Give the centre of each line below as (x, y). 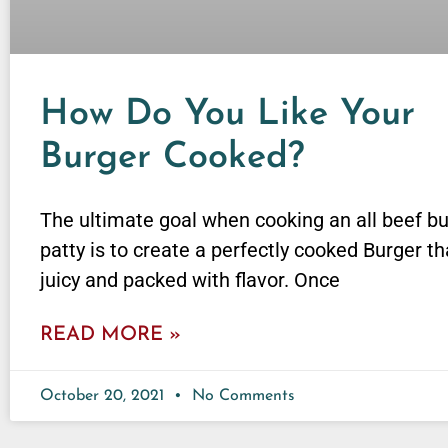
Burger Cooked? (172, 158)
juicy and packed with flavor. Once (190, 280)
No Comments (241, 396)
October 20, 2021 (104, 396)
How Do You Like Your (227, 115)
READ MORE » (110, 335)
